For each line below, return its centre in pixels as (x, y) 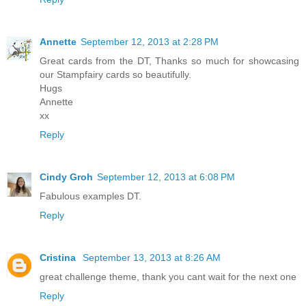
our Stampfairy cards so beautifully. (115, 74)
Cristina (59, 257)
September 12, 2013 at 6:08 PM (166, 177)
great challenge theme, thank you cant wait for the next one (168, 276)
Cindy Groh (66, 177)
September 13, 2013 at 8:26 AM (152, 257)
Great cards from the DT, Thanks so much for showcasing (169, 60)
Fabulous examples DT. (91, 196)
